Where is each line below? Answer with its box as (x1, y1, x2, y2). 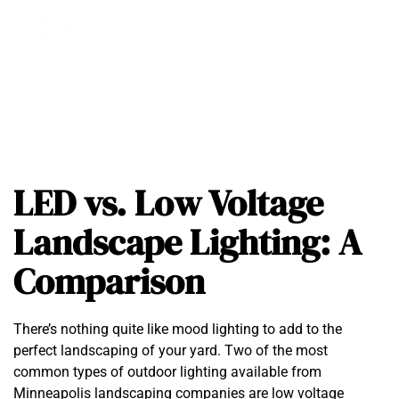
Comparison (13, 257, 205, 305)
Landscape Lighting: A (13, 218, 362, 266)
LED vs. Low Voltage (13, 179, 323, 227)
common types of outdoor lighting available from (13, 363, 322, 380)
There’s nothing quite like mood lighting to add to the (13, 321, 342, 338)
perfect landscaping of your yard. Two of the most (13, 342, 328, 359)
